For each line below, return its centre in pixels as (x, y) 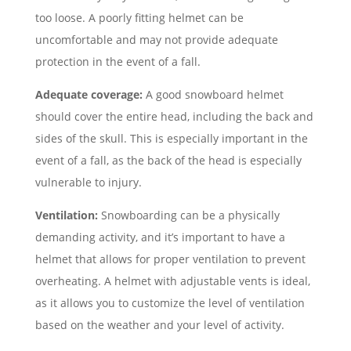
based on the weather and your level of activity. (164, 324)
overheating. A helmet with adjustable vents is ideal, (172, 280)
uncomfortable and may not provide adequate (156, 39)
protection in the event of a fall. (122, 61)
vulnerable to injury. (93, 182)
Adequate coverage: (89, 94)
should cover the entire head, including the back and (174, 116)
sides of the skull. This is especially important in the (171, 138)
